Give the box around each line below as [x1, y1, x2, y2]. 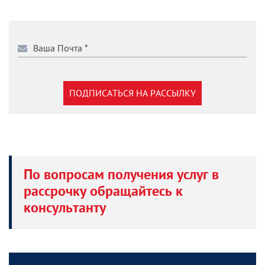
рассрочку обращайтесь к [24, 183, 183, 201]
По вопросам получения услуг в [24, 167, 219, 185]
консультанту [24, 200, 106, 218]
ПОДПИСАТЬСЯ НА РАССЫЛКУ [69, 87, 196, 99]
